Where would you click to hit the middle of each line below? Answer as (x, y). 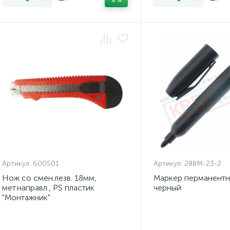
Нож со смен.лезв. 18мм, (49, 178)
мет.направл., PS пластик (48, 188)
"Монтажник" (26, 197)
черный (167, 188)
